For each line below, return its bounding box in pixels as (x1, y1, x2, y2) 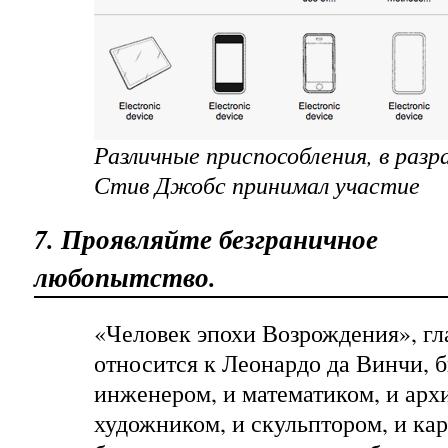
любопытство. (34, 258, 216, 296)
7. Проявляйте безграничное (34, 220, 378, 258)
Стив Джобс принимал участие (94, 169, 420, 200)
